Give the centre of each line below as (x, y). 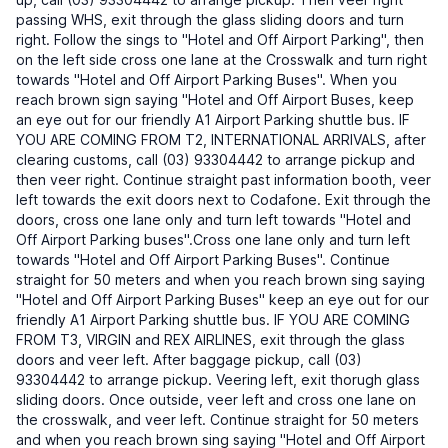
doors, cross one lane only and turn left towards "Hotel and (213, 219)
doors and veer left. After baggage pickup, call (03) (189, 359)
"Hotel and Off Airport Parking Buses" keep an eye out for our (222, 299)
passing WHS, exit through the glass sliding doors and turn (210, 19)
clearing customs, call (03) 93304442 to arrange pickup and (215, 159)
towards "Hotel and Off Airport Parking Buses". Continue (203, 259)
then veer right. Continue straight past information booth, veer (223, 179)
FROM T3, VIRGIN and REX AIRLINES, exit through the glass (210, 339)
